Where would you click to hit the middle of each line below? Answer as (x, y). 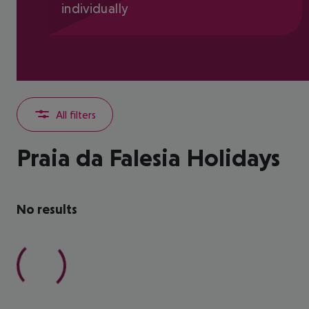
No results (47, 209)
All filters (76, 114)
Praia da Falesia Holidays (148, 158)
